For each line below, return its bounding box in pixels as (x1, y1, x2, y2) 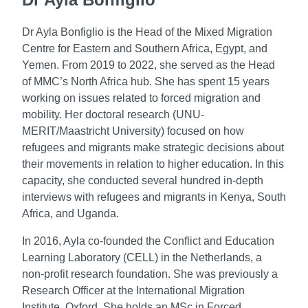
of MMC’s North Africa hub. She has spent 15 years (22, 75, 269, 87)
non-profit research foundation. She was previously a (22, 267, 278, 280)
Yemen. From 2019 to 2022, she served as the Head (22, 58, 275, 71)
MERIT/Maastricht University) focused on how (22, 124, 244, 137)
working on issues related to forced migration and (22, 91, 261, 104)
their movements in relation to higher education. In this (22, 157, 284, 170)
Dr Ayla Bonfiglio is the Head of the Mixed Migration (22, 25, 272, 38)
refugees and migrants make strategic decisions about (22, 141, 284, 153)
